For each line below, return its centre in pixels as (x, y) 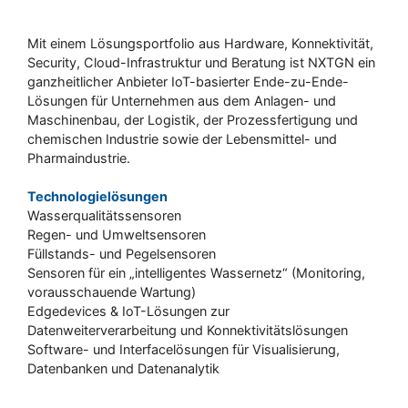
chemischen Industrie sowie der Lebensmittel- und (182, 138)
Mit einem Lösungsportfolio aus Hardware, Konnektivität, (200, 43)
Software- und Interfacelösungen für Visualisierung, (184, 350)
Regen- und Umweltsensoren (117, 235)
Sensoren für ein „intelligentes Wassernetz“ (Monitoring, (196, 273)
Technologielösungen (97, 197)
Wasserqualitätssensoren (104, 216)
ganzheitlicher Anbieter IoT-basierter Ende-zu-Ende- (188, 81)
